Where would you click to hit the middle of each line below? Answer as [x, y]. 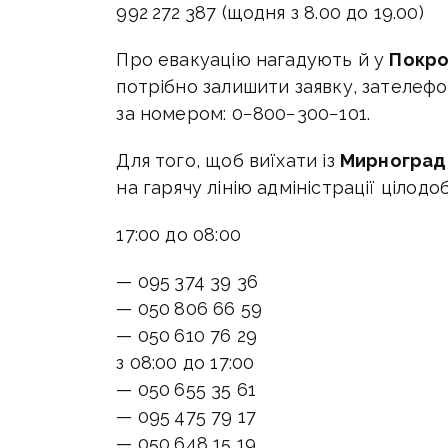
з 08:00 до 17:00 [185, 363]
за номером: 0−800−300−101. [243, 114]
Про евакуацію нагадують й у [253, 60]
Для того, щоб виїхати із [228, 161]
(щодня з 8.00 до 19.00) [322, 13]
